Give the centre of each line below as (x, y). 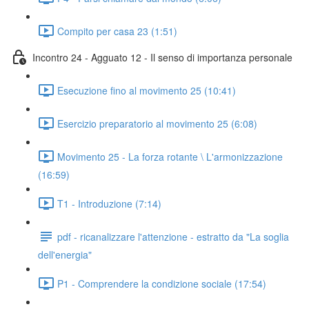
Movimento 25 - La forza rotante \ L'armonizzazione (170, 156)
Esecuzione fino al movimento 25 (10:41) (147, 90)
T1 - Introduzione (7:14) (109, 203)
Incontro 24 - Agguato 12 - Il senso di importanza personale (162, 57)
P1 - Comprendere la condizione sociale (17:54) (162, 283)
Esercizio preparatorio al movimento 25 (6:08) (157, 123)
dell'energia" (65, 255)
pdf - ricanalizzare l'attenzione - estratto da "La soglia (173, 236)
